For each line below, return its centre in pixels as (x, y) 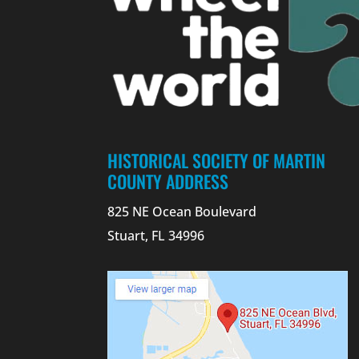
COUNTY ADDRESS (168, 181)
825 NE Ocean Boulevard (182, 211)
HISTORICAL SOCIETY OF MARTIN (217, 160)
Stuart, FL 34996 (156, 235)
